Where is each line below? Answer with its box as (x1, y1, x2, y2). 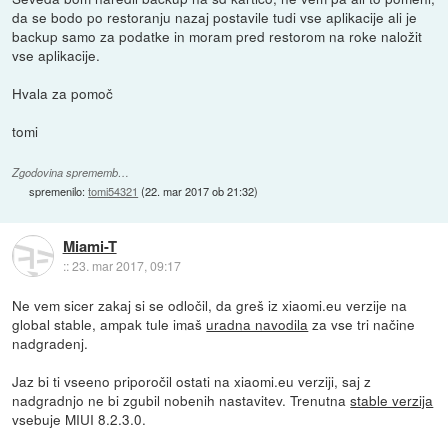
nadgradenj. (12, 333, 89, 354)
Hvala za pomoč (12, 83, 114, 104)
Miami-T (62, 234, 117, 257)
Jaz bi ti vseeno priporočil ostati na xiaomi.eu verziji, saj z (12, 371, 372, 392)
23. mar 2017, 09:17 (71, 256, 181, 274)
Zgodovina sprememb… (12, 165, 130, 181)
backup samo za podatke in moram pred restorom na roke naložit (12, 26, 423, 47)
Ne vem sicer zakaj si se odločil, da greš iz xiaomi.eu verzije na (12, 295, 408, 316)
